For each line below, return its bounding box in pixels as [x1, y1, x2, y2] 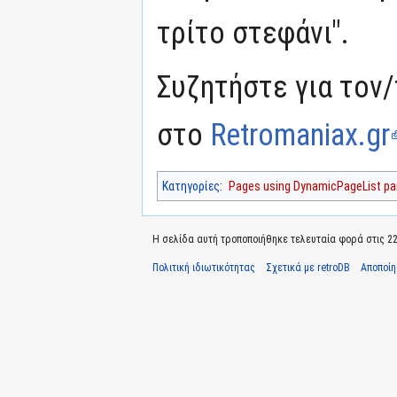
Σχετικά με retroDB [266, 261, 350, 274]
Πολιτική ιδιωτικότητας [152, 261, 255, 274]
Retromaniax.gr [210, 117, 390, 152]
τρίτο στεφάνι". [157, 15, 349, 51]
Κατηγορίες [162, 179, 220, 193]
